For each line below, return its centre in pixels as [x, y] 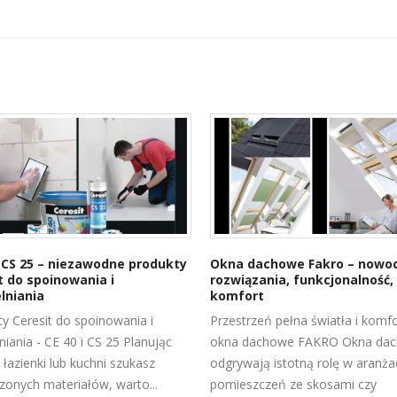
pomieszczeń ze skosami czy [291, 384]
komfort [234, 295]
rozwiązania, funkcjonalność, [299, 279]
